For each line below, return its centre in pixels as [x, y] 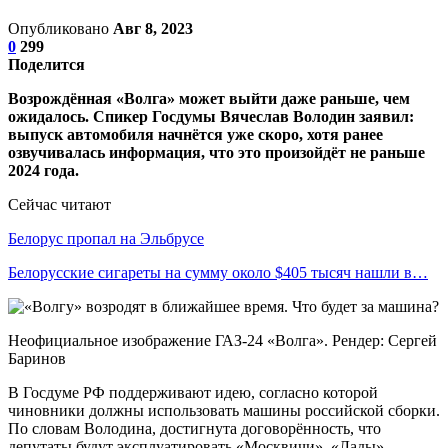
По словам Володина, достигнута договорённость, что [194, 428]
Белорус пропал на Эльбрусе [106, 238]
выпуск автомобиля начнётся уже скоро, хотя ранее [195, 134]
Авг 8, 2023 [153, 28]
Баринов [37, 358]
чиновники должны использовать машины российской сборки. [224, 410]
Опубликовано [60, 28]
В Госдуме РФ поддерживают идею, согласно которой [193, 392]
